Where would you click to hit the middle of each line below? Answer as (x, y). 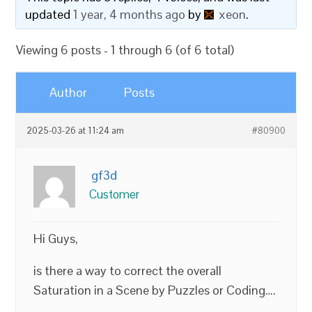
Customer (115, 194)
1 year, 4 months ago (130, 14)
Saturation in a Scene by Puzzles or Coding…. (155, 290)
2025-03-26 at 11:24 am (76, 131)
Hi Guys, (56, 239)
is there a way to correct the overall (128, 271)
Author (69, 92)
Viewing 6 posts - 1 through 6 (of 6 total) (125, 50)
